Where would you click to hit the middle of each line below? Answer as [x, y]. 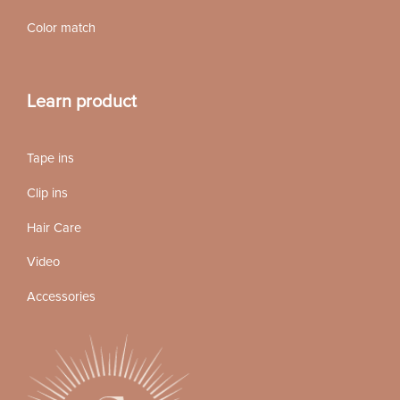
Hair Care [54, 228]
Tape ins [50, 159]
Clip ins [47, 193]
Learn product [81, 102]
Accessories [61, 296]
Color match [61, 28]
